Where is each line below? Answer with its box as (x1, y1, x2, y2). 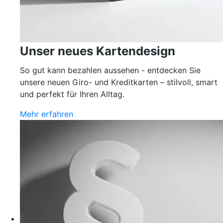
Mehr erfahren (20, 109, 73, 119)
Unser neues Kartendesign (20, 44, 175, 58)
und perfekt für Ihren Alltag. (20, 89, 127, 99)
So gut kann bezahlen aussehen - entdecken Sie (20, 65, 201, 75)
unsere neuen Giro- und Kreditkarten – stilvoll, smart (20, 77, 218, 87)
